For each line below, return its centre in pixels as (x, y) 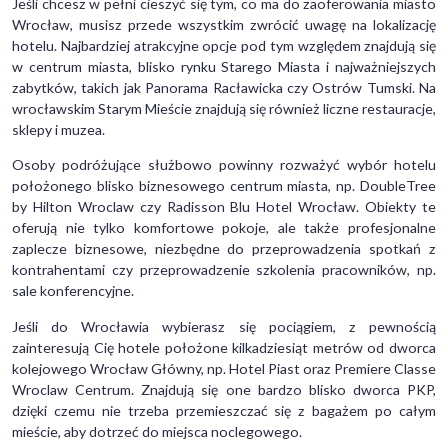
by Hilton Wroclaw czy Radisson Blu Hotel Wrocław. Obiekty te (224, 207)
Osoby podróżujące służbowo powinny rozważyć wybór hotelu (224, 165)
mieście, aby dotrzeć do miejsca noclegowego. (157, 431)
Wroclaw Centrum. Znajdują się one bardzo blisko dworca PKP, (224, 389)
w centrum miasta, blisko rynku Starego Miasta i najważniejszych (224, 67)
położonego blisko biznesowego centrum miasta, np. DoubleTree (224, 186)
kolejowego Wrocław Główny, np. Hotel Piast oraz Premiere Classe (224, 368)
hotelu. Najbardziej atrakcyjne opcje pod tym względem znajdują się (224, 46)
